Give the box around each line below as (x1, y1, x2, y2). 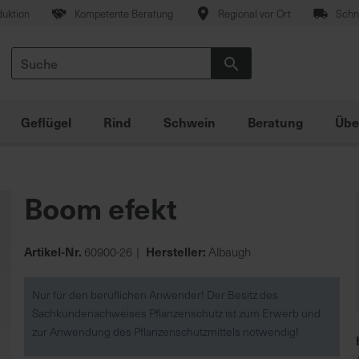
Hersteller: (143, 243, 207, 260)
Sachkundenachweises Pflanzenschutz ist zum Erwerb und (32, 305, 321, 321)
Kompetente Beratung (74, 6, 173, 21)
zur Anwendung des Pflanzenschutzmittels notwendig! (32, 324, 300, 339)
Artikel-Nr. (24, 243, 83, 260)
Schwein (163, 113, 216, 131)
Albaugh (206, 244, 252, 260)
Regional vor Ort (217, 6, 291, 21)
